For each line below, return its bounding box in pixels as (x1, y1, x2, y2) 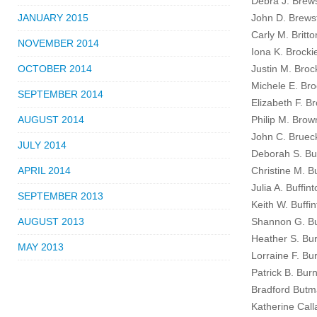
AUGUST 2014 (18, 114, 84, 125)
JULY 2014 (18, 139, 67, 151)
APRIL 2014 (18, 165, 71, 176)
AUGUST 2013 (18, 216, 84, 227)
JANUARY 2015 (18, 12, 88, 23)
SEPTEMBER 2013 (18, 190, 103, 202)
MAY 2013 (18, 241, 64, 253)
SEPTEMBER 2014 (18, 88, 103, 100)
